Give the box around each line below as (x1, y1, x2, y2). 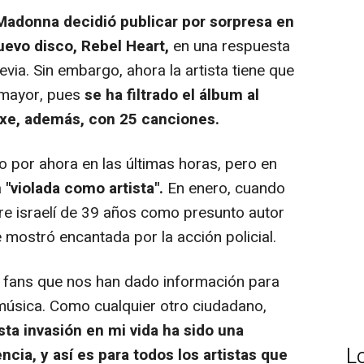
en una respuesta (169, 35, 290, 58)
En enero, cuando (163, 177, 285, 201)
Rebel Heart (81, 35, 165, 58)
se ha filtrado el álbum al (84, 84, 259, 107)
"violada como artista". (6, 177, 163, 201)
